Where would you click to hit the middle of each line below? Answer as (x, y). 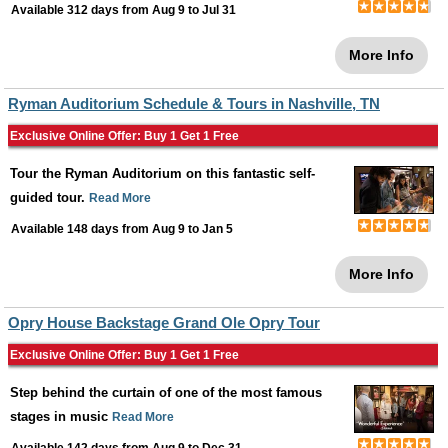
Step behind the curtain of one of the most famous (166, 393)
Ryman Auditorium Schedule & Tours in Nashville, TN (194, 104)
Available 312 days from (81, 10)
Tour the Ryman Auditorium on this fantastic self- (162, 174)
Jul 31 (219, 10)
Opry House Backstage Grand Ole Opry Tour (164, 323)
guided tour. (49, 198)
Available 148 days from (81, 229)
